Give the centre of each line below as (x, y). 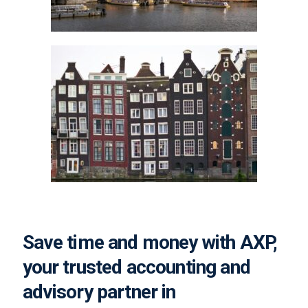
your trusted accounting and (136, 267)
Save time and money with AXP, (150, 242)
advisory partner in (99, 291)
